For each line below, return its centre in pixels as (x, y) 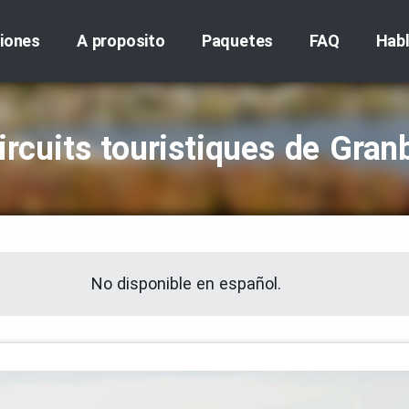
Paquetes (237, 41)
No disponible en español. (186, 283)
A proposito (121, 41)
